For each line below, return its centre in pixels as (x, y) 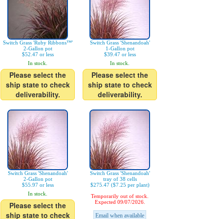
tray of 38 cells (120, 179)
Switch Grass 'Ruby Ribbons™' (38, 43)
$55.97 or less (38, 185)
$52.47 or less (38, 55)
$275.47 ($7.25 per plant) (120, 185)
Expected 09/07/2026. (120, 202)
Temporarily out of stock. (120, 196)
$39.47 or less (120, 55)
